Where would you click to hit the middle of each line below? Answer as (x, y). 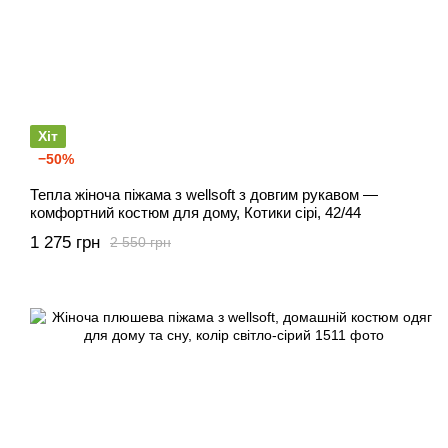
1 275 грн (65, 242)
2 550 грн (140, 242)
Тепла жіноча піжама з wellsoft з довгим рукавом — (204, 194)
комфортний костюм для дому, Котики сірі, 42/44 (195, 212)
